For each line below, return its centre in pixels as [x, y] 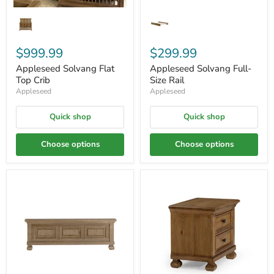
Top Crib [33, 80]
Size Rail [167, 80]
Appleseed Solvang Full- [201, 68]
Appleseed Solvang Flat [65, 68]
